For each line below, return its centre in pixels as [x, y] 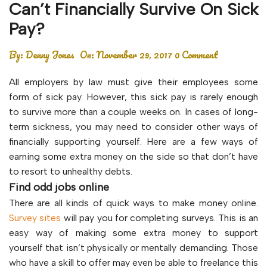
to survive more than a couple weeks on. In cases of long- [133, 112]
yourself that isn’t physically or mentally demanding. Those [133, 248]
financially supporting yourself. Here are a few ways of [133, 142]
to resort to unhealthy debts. [71, 171]
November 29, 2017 [134, 55]
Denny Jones [50, 55]
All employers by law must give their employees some [133, 82]
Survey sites [35, 218]
